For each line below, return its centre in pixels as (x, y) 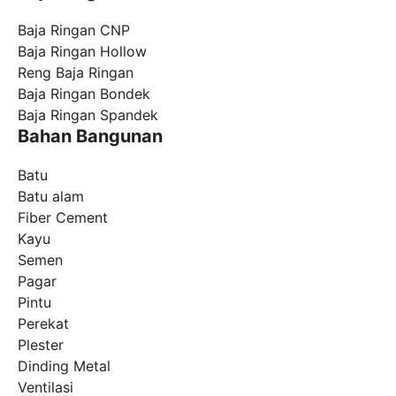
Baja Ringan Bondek (84, 94)
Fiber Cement (63, 217)
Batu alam (51, 196)
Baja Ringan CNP (74, 30)
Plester (41, 345)
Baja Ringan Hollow (82, 51)
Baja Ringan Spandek (88, 115)
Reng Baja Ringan (76, 72)
